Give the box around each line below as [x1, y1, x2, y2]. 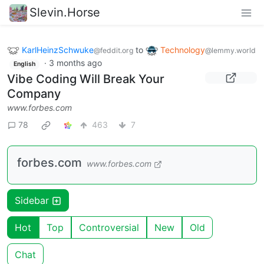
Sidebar [15, 194, 52, 206]
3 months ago [48, 58, 102, 68]
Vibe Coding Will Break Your [7, 71, 164, 86]
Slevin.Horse [29, 5, 100, 19]
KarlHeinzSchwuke [22, 44, 94, 55]
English [13, 60, 35, 68]
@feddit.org [94, 45, 133, 55]
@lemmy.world [205, 45, 256, 55]
